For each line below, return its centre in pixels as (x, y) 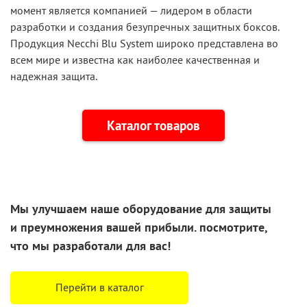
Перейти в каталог (99, 287)
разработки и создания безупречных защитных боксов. (145, 27)
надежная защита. (54, 76)
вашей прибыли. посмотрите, (185, 228)
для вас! (147, 246)
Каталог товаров (153, 126)
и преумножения (57, 228)
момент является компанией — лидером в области (131, 11)
